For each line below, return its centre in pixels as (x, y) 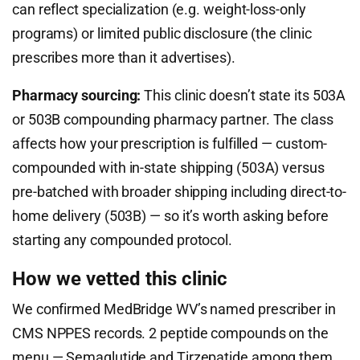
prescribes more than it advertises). (124, 57)
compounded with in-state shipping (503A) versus (168, 168)
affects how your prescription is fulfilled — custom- (170, 143)
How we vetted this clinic (120, 279)
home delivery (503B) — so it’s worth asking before (170, 216)
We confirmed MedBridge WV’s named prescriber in (174, 309)
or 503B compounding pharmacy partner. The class (173, 119)
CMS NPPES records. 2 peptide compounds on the (170, 333)
